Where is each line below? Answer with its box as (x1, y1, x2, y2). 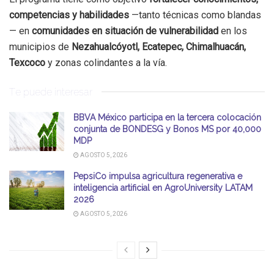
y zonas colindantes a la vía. (45, 56, 167, 68)
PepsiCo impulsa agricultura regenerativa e (73, 171, 242, 181)
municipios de (9, 40, 72, 53)
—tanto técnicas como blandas (129, 9, 261, 21)
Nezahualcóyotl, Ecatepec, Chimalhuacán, (72, 40, 246, 53)
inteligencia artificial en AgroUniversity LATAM (73, 182, 253, 193)
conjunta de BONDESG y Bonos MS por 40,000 (73, 124, 261, 134)
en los (218, 24, 247, 37)
